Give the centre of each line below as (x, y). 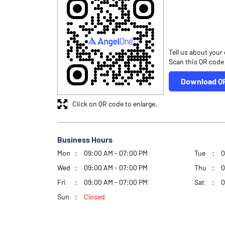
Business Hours (85, 140)
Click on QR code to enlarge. (115, 104)
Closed (94, 197)
